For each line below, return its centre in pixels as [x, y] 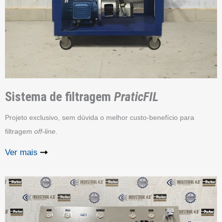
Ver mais [21, 152]
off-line [45, 131]
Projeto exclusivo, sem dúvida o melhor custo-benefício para [100, 117]
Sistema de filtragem [59, 96]
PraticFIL [136, 96]
